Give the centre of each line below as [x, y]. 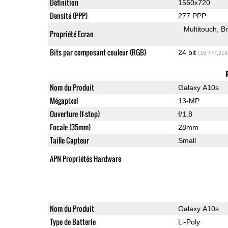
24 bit [188, 52]
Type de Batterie [73, 221]
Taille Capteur [69, 140]
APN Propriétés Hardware [85, 158]
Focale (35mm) [70, 127]
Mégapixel [64, 100]
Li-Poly [189, 222]
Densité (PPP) [68, 15]
